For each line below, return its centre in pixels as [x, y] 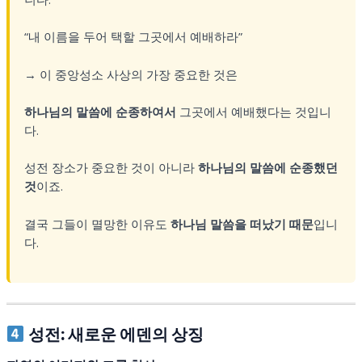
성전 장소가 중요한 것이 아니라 [111, 168]
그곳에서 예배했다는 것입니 [253, 111]
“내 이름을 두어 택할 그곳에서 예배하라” [133, 37]
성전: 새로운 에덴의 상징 [114, 334]
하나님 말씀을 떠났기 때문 [242, 223]
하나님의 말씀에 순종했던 [267, 168]
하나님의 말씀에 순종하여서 [100, 111]
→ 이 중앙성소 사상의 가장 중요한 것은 [130, 74]
